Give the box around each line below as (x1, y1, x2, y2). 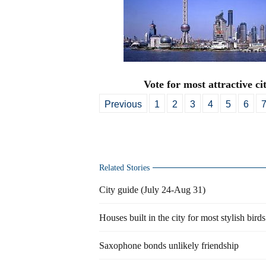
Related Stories (99, 163, 150, 172)
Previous (104, 99, 142, 109)
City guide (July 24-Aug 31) (99, 185, 205, 195)
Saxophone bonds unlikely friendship (99, 240, 239, 251)
